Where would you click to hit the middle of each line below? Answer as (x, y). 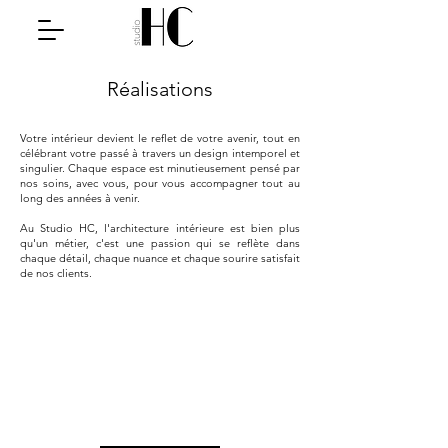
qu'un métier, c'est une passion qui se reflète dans (160, 243)
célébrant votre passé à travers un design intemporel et (160, 153)
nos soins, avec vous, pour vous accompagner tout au (160, 183)
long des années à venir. (80, 198)
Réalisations (160, 89)
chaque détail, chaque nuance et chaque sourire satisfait (160, 258)
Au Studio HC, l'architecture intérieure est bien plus (160, 228)
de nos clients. (57, 273)
